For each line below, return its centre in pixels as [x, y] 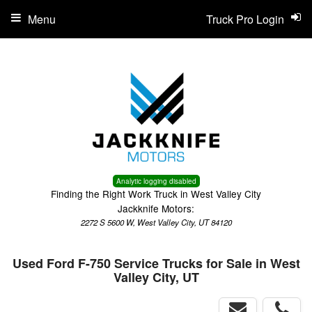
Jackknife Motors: [156, 208]
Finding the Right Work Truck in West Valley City [156, 194]
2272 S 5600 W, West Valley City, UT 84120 [156, 222]
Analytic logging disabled [156, 181]
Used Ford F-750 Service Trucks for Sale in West [156, 263]
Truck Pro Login [245, 19]
